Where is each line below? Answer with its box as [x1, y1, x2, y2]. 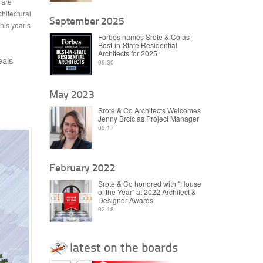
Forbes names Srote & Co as [97, 31, 190, 42]
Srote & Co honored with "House [97, 178, 201, 188]
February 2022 [49, 160, 116, 175]
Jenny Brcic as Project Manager [97, 113, 199, 123]
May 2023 [49, 86, 95, 102]
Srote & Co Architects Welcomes [97, 104, 201, 115]
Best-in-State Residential [97, 39, 177, 50]
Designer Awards [97, 194, 153, 205]
